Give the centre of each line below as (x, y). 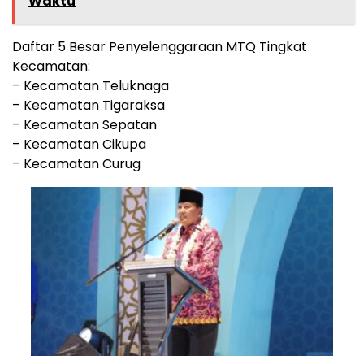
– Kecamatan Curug (76, 164)
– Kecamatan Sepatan (84, 125)
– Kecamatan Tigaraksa (89, 106)
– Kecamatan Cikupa (79, 145)
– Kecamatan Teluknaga (91, 86)
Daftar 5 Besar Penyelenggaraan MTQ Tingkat (160, 47)
